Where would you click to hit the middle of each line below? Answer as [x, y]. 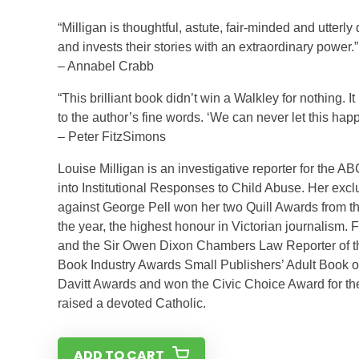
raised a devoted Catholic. [132, 303]
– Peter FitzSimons [112, 137]
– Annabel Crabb [106, 66]
